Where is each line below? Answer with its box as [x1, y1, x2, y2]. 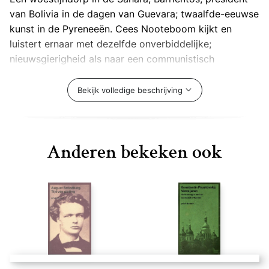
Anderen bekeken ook [46, 142, 223, 162]
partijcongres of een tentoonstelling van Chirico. [10, 68, 230, 80]
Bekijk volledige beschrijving [77, 85, 183, 95]
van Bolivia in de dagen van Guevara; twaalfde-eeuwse [10, 8, 259, 20]
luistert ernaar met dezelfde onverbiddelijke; [10, 38, 211, 50]
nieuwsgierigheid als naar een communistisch [10, 53, 214, 65]
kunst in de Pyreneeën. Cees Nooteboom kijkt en [10, 23, 232, 35]
